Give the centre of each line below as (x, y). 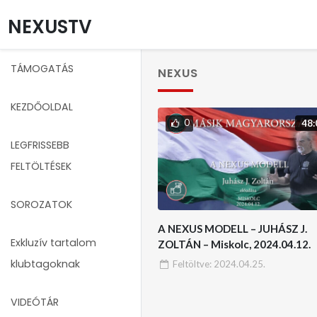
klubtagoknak (45, 264)
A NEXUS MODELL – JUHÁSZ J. (232, 229)
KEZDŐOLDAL (42, 107)
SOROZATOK (41, 204)
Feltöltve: (193, 264)
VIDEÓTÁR (35, 302)
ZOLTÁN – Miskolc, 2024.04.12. (234, 244)
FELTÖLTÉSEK (41, 166)
